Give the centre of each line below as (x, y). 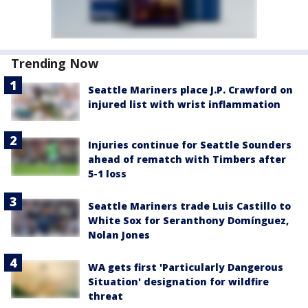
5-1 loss (107, 174)
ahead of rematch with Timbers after (187, 159)
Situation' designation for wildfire (178, 282)
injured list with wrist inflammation (184, 104)
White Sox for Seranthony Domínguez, (188, 221)
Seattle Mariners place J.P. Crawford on (190, 90)
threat (106, 296)
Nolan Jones (119, 235)
